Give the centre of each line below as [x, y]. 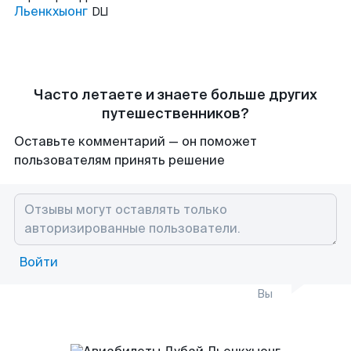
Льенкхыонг [51, 11]
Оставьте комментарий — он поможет [136, 141]
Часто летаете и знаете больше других [175, 95]
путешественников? [175, 114]
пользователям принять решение [119, 160]
